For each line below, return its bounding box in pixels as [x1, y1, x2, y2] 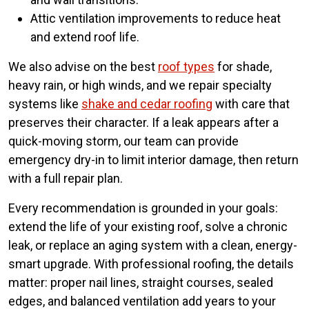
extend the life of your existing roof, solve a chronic [8, 219, 288, 234]
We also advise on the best [8, 59, 158, 74]
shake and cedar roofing [81, 96, 212, 111]
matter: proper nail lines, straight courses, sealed [8, 275, 273, 290]
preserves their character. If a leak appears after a [8, 114, 279, 130]
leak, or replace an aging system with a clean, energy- [8, 237, 297, 252]
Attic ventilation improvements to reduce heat [30, 10, 281, 26]
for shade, [215, 59, 272, 74]
